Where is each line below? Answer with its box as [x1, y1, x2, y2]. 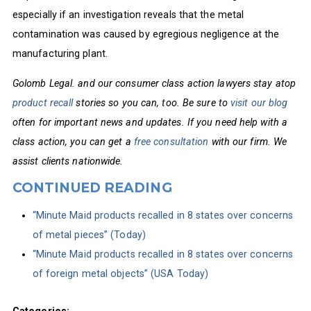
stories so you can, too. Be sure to [73, 96, 231, 108]
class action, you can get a [12, 135, 134, 147]
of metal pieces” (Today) [32, 229, 146, 241]
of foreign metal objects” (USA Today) [32, 268, 209, 280]
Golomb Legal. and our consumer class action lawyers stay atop [12, 77, 296, 89]
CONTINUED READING [12, 180, 172, 196]
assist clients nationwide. [12, 155, 124, 167]
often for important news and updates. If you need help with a [12, 116, 288, 128]
